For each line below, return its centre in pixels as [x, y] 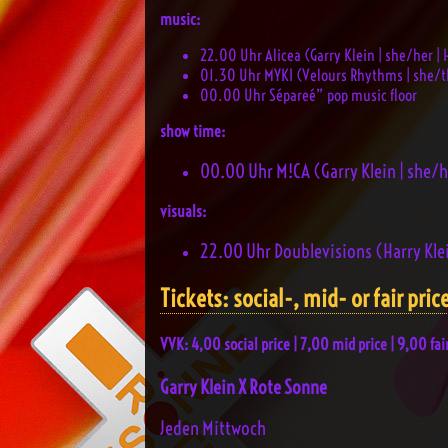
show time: [192, 130]
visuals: [183, 211]
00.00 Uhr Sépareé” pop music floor [308, 94]
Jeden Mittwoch [213, 429]
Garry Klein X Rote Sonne [243, 387]
